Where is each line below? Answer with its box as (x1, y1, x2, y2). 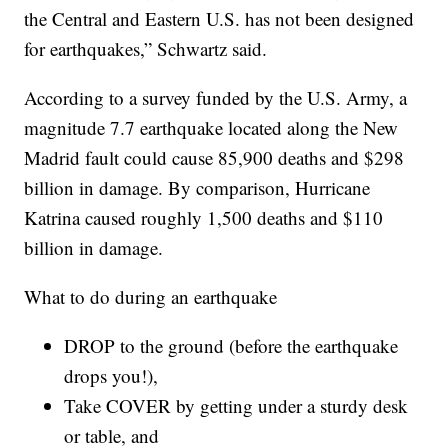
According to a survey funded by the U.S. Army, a (24, 85, 408, 111)
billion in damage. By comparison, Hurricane (24, 175, 371, 201)
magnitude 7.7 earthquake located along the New (24, 115, 399, 141)
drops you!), (64, 363, 159, 389)
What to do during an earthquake (24, 284, 278, 310)
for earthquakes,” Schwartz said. (24, 36, 268, 62)
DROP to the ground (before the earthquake (64, 333, 399, 359)
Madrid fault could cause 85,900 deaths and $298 (24, 145, 405, 171)
